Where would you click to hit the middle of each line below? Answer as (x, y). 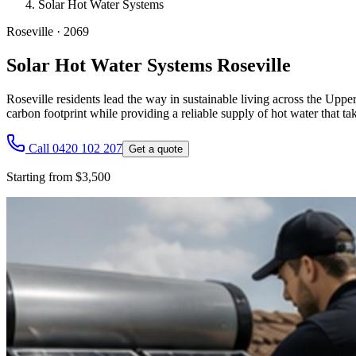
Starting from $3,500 (58, 176)
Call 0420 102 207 (75, 148)
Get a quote (156, 149)
